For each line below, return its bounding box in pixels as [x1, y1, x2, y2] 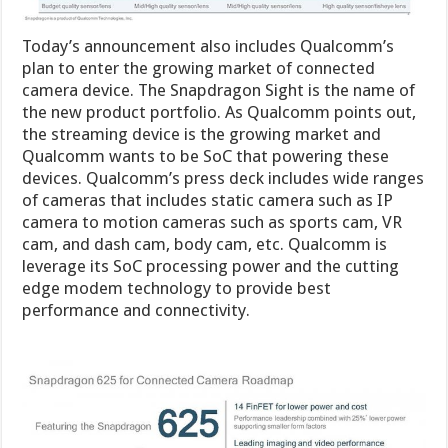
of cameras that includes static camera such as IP [22, 190, 394, 211]
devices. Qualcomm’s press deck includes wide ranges [22, 168, 425, 189]
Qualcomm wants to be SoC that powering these [22, 146, 390, 167]
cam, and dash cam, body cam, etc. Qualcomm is [22, 234, 388, 255]
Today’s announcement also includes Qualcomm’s [22, 36, 395, 57]
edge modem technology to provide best [22, 278, 332, 299]
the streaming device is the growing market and [22, 124, 382, 145]
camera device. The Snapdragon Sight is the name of [22, 80, 416, 101]
